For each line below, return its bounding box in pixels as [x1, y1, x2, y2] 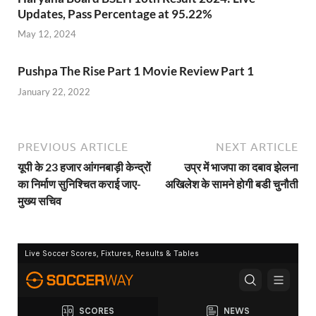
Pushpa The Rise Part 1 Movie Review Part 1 [18, 63, 254, 79]
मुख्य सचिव [18, 193, 61, 207]
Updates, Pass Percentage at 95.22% [18, 6, 212, 21]
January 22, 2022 [18, 85, 90, 97]
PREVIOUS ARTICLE [18, 140, 128, 153]
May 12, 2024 [18, 28, 76, 40]
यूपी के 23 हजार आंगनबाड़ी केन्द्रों [18, 159, 151, 174]
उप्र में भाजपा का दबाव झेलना [184, 159, 298, 174]
